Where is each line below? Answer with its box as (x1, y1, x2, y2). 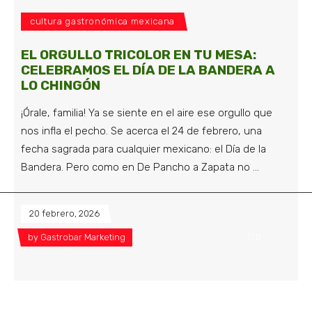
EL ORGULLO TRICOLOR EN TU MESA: (21, 47, 256, 63)
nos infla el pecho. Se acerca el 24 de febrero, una (21, 125, 262, 138)
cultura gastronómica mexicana (30, 16, 175, 27)
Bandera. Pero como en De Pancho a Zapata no (21, 161, 253, 174)
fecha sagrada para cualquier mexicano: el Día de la (21, 143, 266, 156)
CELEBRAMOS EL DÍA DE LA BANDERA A (21, 62, 275, 79)
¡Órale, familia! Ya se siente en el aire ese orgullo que (21, 107, 272, 120)
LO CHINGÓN (21, 77, 100, 94)
